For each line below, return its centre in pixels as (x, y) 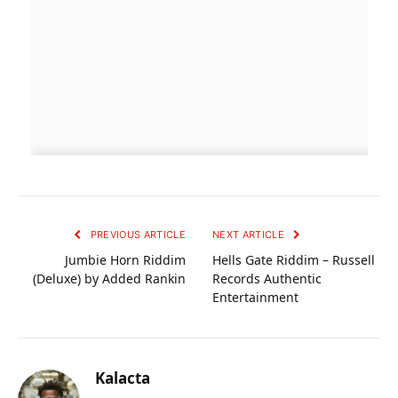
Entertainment (255, 297)
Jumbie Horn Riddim (125, 259)
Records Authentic (267, 278)
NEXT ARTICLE (250, 234)
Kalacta (123, 378)
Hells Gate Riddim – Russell (294, 259)
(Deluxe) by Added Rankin (109, 278)
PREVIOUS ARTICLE (136, 234)
